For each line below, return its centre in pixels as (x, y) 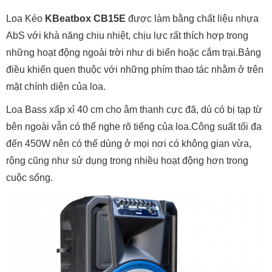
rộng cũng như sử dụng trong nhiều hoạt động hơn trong (127, 161)
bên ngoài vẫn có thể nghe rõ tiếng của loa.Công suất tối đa (134, 127)
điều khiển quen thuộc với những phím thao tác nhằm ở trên (135, 70)
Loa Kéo (25, 19)
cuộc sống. (29, 178)
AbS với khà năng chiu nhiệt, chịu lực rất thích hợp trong (127, 36)
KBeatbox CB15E (85, 19)
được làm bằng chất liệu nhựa (192, 19)
